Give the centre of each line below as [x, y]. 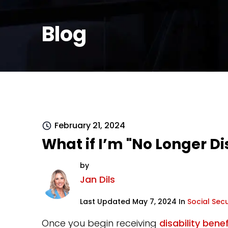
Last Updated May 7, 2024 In [134, 202]
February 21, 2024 [90, 125]
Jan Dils [98, 179]
